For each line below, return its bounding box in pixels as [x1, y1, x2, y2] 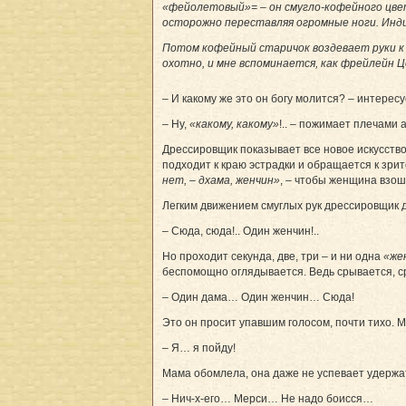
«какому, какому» [189, 117, 279, 130]
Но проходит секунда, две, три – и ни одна [162, 249, 383, 263]
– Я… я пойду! [162, 341, 236, 354]
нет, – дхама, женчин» [162, 173, 280, 187]
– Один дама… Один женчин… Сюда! [162, 290, 354, 304]
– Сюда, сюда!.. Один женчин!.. [162, 224, 319, 237]
